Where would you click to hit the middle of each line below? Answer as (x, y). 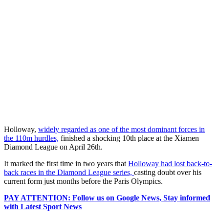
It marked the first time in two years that (66, 163)
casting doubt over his (168, 172)
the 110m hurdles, (31, 138)
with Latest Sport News (43, 206)
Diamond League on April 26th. (53, 147)
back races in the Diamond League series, (69, 172)
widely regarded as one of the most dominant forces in (121, 129)
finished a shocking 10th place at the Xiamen (129, 138)
